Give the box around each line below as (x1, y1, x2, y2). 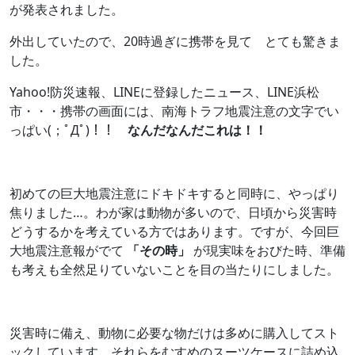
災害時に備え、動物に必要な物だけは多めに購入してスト (10, 324, 339, 342)
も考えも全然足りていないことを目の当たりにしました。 (10, 261, 339, 279)
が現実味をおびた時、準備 (190, 242, 345, 260)
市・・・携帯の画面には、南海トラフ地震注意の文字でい (10, 102, 339, 120)
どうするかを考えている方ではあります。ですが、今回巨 (10, 223, 339, 241)
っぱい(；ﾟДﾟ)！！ (10, 121, 128, 139)
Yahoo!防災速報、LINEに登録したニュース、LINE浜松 (10, 83, 319, 101)
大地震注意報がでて (10, 242, 127, 260)
